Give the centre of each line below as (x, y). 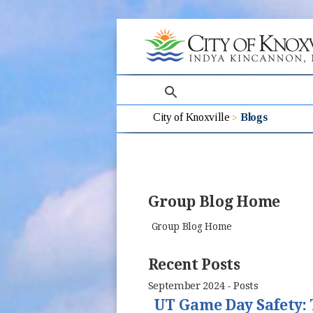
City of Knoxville (191, 117)
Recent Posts (194, 265)
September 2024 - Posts (203, 286)
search (167, 83)
